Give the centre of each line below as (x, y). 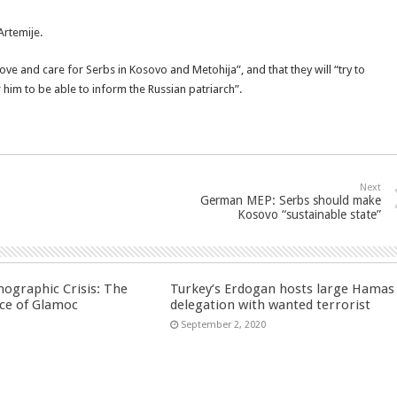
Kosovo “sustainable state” (309, 214)
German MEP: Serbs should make (291, 200)
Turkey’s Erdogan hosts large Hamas (283, 289)
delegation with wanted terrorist (271, 305)
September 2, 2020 (224, 325)
